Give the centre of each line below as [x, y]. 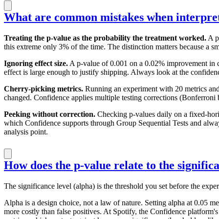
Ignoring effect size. [36, 63]
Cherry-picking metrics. [44, 88]
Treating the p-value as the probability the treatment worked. [105, 38]
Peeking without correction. [50, 114]
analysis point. [26, 131]
